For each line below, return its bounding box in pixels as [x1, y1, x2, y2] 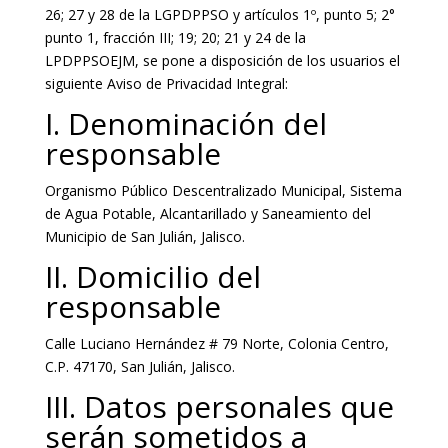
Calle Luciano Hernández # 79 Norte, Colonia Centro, [44, 334, 389, 353]
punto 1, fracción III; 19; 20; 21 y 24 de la [44, 28, 306, 47]
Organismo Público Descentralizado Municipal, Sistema [44, 181, 402, 200]
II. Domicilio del [44, 256, 261, 297]
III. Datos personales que [44, 386, 394, 427]
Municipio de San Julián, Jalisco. [44, 227, 245, 246]
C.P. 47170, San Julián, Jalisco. [44, 357, 235, 376]
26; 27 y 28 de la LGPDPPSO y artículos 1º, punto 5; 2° [44, 5, 395, 24]
